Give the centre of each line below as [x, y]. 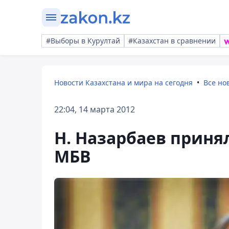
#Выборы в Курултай [83, 41]
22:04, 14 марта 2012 [95, 109]
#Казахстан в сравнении [172, 41]
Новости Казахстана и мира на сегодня [123, 83]
